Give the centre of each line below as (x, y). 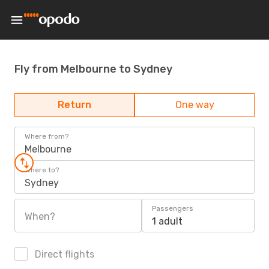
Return (74, 105)
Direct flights (63, 254)
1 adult (167, 221)
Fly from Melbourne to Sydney (93, 69)
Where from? (47, 136)
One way (195, 105)
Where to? (42, 170)
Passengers (173, 208)
